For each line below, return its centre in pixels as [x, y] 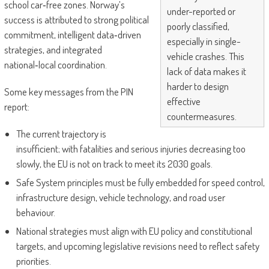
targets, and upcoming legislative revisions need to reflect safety [138, 246]
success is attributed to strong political [76, 20]
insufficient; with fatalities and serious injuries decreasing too [131, 149]
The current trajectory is [61, 134]
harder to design [198, 86]
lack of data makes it [207, 71]
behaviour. [35, 213]
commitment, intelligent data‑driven [72, 35]
